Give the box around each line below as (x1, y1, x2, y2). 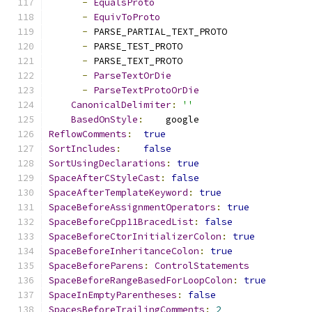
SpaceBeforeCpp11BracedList (49, 216, 194, 228)
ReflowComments (49, 128, 127, 140)
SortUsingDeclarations (49, 157, 166, 169)
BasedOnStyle (71, 114, 138, 125)
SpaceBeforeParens (49, 260, 143, 272)
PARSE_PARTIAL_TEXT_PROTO (88, 26, 227, 38)
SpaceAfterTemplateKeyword (49, 187, 188, 198)
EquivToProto (93, 11, 160, 23)
